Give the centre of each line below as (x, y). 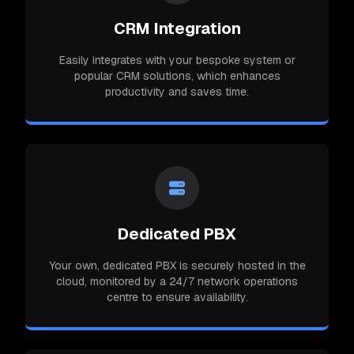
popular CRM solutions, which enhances (177, 75)
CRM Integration (177, 28)
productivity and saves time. (177, 91)
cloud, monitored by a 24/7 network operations (177, 281)
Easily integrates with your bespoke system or (177, 60)
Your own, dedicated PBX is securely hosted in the (177, 265)
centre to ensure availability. (177, 297)
